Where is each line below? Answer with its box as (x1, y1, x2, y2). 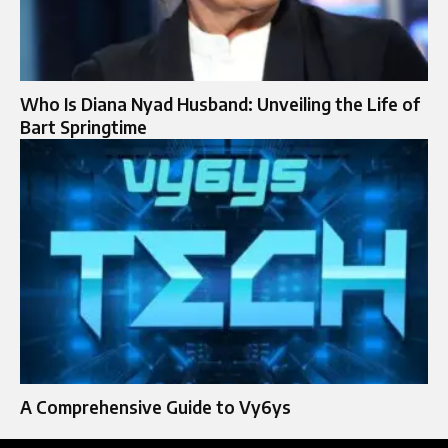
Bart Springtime (20, 115, 147, 138)
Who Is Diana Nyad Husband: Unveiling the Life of (20, 92, 420, 115)
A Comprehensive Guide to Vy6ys (20, 395, 291, 418)
